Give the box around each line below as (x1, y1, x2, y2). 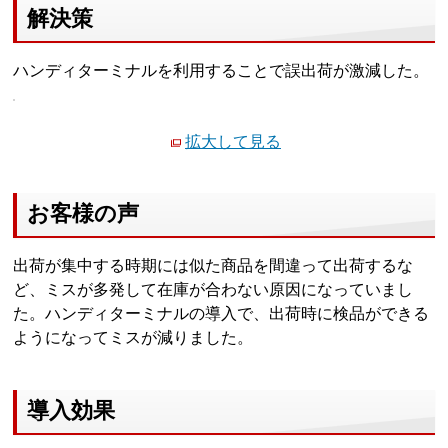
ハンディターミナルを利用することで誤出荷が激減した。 (13, 62, 430, 80)
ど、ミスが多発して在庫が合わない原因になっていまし (13, 281, 414, 299)
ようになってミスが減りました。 (13, 329, 254, 347)
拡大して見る (185, 132, 281, 150)
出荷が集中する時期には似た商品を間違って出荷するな (13, 257, 414, 275)
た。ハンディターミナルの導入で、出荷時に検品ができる (13, 305, 430, 323)
